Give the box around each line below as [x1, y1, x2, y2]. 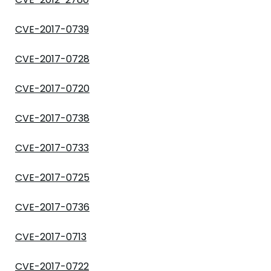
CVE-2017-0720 [15, 82, 90, 96]
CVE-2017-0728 [15, 52, 90, 66]
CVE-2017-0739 [15, 22, 89, 36]
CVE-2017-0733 [15, 141, 89, 155]
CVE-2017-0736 [15, 200, 90, 214]
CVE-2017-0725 [15, 171, 90, 184]
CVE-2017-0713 [15, 230, 87, 244]
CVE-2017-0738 [15, 111, 90, 125]
